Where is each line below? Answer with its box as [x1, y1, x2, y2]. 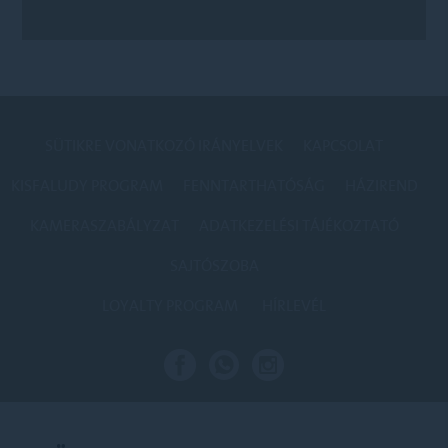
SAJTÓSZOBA [169, 252, 259, 279]
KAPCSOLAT [303, 132, 383, 159]
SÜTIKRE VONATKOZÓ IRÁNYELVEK [45, 132, 283, 159]
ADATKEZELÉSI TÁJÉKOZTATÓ [198, 212, 399, 239]
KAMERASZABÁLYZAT [29, 212, 179, 239]
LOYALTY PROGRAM [102, 292, 238, 319]
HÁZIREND [344, 172, 418, 199]
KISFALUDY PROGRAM [10, 172, 163, 199]
